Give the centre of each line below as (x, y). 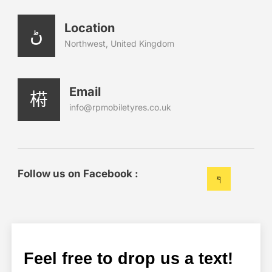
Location (90, 28)
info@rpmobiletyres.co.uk (120, 107)
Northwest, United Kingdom (119, 43)
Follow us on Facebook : (78, 173)
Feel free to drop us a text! (128, 258)
